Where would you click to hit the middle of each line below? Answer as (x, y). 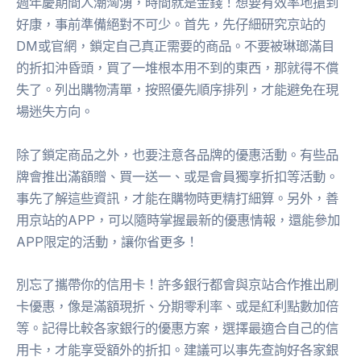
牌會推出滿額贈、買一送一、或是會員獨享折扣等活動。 (177, 176)
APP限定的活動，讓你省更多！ (107, 241)
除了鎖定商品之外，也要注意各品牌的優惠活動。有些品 (177, 154)
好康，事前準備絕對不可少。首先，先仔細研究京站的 (171, 25)
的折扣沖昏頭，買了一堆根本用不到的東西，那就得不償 (177, 68)
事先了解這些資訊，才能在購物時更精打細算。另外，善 (177, 198)
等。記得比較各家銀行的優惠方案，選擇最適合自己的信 (177, 328)
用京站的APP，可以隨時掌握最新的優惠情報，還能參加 (178, 220)
